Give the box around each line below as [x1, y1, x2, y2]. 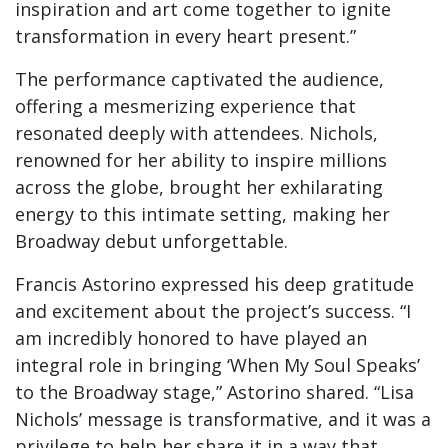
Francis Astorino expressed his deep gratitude [15, 272, 414, 296]
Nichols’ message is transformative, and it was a [15, 407, 431, 431]
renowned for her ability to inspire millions [15, 148, 387, 172]
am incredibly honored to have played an [15, 326, 367, 350]
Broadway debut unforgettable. [15, 229, 288, 253]
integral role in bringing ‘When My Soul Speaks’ [15, 353, 420, 377]
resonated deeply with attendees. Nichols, [15, 121, 378, 145]
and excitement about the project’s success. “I [15, 299, 411, 323]
